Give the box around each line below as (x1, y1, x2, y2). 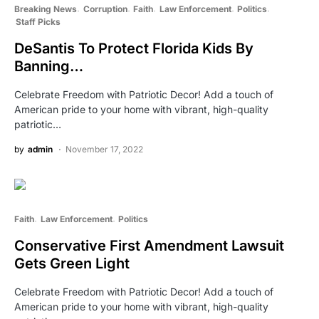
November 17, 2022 (66, 144, 143, 155)
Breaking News (14, 4, 77, 15)
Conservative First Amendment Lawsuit (14, 237, 284, 255)
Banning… (14, 58, 83, 75)
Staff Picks (15, 16, 61, 28)
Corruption (83, 4, 127, 15)
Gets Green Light (14, 255, 130, 273)
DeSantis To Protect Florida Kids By (14, 40, 253, 58)
